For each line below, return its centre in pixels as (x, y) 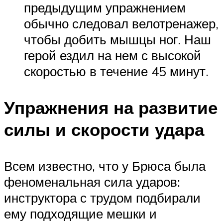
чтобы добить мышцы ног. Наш (117, 39)
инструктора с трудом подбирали (102, 198)
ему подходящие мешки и (80, 214)
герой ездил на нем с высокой (112, 55)
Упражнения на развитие (111, 108)
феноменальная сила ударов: (92, 182)
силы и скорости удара (104, 130)
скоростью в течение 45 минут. (116, 71)
